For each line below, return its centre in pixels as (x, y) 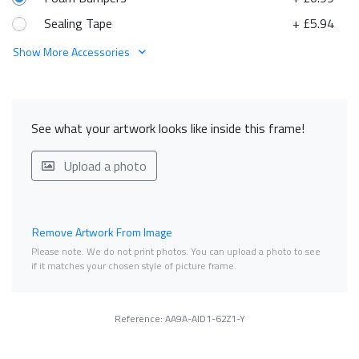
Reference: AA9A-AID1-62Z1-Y (179, 318)
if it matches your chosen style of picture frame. (134, 265)
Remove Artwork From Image (102, 232)
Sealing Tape (78, 23)
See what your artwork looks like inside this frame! (168, 128)
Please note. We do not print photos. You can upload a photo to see (176, 251)
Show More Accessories (73, 51)
